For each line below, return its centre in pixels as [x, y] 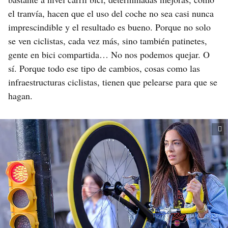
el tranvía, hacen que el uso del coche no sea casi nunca [111, 13]
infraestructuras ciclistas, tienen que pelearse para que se [113, 82]
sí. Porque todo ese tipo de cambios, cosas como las [104, 68]
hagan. [20, 96]
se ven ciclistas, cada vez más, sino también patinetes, [108, 41]
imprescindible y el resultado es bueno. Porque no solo [109, 27]
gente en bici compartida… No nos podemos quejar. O [109, 54]
